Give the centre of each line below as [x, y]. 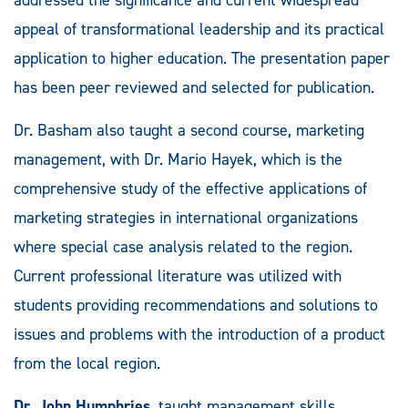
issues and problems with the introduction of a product [199, 334]
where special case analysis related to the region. [183, 246]
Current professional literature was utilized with [178, 275]
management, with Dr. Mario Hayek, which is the [178, 159]
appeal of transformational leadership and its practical [199, 29]
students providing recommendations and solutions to [196, 305]
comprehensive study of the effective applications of [190, 188]
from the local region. [87, 363]
